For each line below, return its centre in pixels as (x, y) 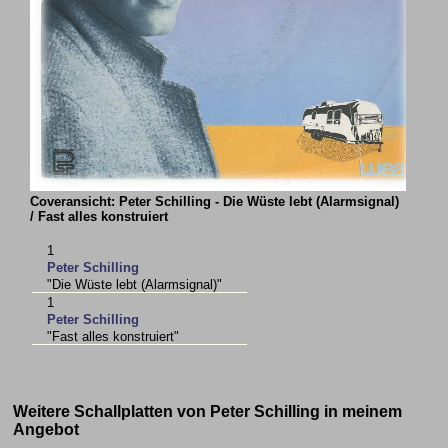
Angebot (46, 429)
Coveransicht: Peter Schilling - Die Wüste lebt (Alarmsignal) (215, 201)
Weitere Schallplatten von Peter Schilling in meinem (208, 411)
